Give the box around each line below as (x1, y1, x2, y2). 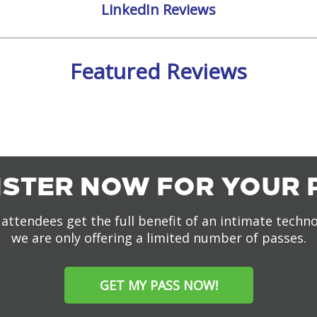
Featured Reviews (70, 57, 247, 86)
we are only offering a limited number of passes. (11, 229, 306, 246)
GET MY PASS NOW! (99, 277, 218, 294)
